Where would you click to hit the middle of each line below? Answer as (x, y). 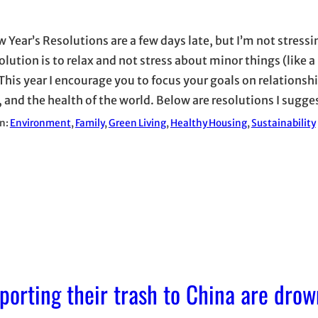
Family (89, 124)
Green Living (137, 124)
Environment (40, 124)
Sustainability (283, 124)
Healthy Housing (208, 124)
